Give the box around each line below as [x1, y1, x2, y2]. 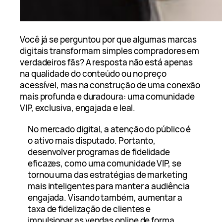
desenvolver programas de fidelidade [28, 146, 170, 158]
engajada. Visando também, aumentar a [28, 192, 182, 204]
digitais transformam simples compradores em [20, 45, 200, 57]
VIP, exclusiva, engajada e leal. [20, 102, 136, 114]
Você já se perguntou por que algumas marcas [20, 34, 197, 46]
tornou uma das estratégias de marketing [28, 169, 187, 181]
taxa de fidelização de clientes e [28, 203, 151, 215]
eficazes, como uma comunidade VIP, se [28, 158, 181, 169]
